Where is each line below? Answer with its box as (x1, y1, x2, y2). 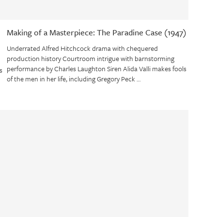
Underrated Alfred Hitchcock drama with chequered (6, 43, 158, 54)
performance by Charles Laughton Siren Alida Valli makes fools (6, 63, 186, 74)
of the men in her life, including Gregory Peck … (6, 74, 140, 84)
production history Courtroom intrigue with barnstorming (6, 53, 174, 64)
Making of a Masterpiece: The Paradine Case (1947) (6, 26, 186, 39)
